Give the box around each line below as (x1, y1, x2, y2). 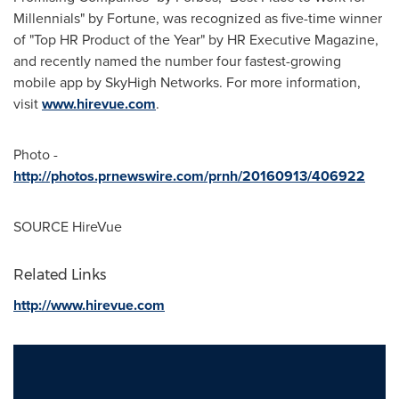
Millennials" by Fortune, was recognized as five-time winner (13, 8, 382, 28)
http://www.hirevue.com (13, 295, 165, 315)
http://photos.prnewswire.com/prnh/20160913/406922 (13, 166, 365, 186)
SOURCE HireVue (13, 216, 122, 236)
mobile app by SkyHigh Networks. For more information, (13, 72, 361, 92)
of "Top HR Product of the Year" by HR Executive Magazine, (13, 29, 379, 49)
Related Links (13, 266, 106, 283)
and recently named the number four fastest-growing (13, 51, 341, 70)
